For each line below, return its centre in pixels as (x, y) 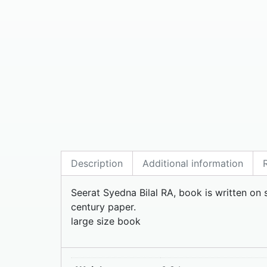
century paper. (103, 207)
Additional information (193, 163)
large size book (106, 221)
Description (97, 163)
